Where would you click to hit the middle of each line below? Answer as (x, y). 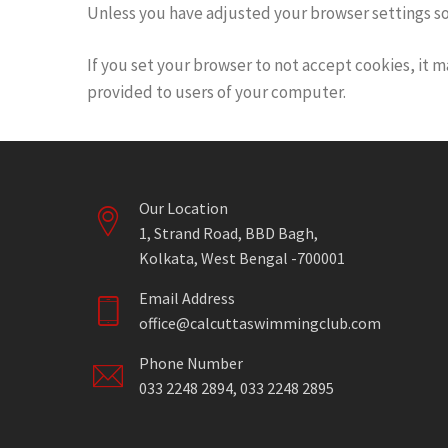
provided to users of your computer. (216, 92)
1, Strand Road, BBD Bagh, (228, 233)
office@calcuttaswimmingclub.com (260, 323)
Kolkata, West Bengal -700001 (242, 258)
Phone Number (191, 363)
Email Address (187, 298)
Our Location (183, 208)
